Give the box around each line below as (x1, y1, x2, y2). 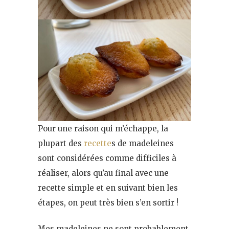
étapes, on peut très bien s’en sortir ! (38, 197, 178, 208)
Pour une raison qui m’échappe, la (38, 123, 168, 133)
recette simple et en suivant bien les (38, 182, 178, 193)
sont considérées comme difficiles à (38, 153, 176, 163)
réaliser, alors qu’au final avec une (38, 168, 169, 178)
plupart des (38, 138, 84, 148)
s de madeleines (111, 138, 174, 148)
